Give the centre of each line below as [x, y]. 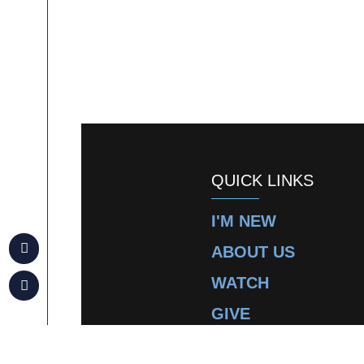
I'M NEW [244, 221]
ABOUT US [253, 252]
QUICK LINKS [262, 181]
